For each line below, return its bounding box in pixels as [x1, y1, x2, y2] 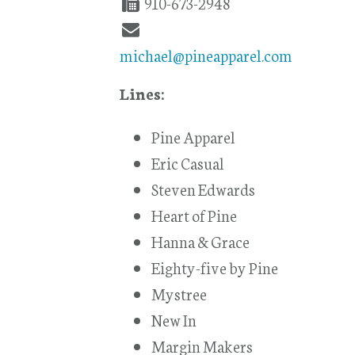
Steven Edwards [151, 177, 256, 200]
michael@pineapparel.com [120, 43, 293, 66]
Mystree [151, 281, 208, 304]
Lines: [120, 81, 165, 104]
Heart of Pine [151, 203, 238, 226]
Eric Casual [151, 151, 225, 174]
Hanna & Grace [151, 229, 250, 252]
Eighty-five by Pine [151, 255, 279, 278]
